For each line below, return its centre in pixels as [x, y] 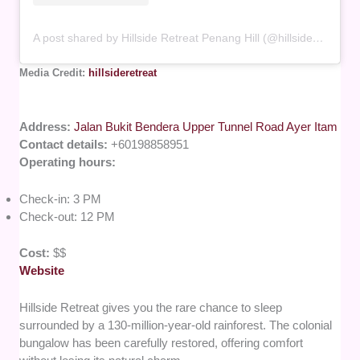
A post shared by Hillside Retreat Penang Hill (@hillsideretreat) [319, 37]
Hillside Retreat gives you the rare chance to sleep [151, 307]
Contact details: [65, 145]
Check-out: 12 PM [67, 217]
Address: [47, 127]
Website [42, 270]
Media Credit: [54, 72]
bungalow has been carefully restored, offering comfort [162, 342]
